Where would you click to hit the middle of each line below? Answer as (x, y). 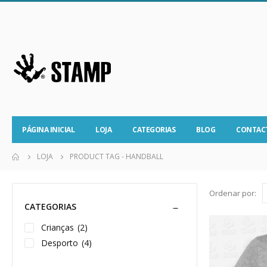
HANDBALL (145, 156)
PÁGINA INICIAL (48, 130)
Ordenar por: (233, 193)
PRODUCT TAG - (98, 156)
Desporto (60, 243)
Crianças (58, 227)
